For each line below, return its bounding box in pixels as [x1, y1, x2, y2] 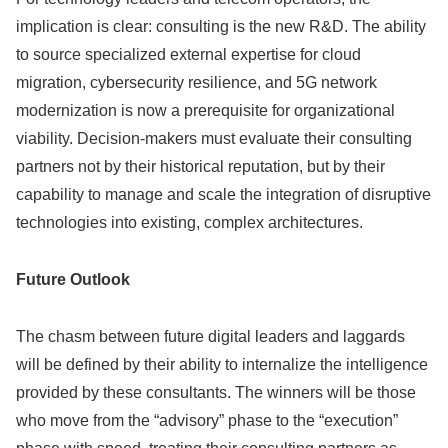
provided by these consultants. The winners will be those [16, 383, 416, 401]
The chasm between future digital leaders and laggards [16, 327, 405, 345]
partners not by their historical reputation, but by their [16, 158, 385, 176]
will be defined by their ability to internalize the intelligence [16, 355, 428, 373]
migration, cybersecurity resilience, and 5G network [16, 74, 377, 92]
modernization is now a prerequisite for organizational [16, 102, 395, 120]
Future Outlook [16, 271, 130, 289]
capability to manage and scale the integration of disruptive [16, 186, 431, 204]
